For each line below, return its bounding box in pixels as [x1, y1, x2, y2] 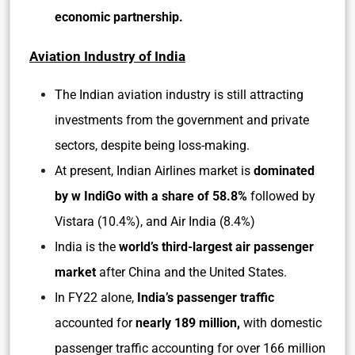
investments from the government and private [55, 113, 309, 128]
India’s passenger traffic [137, 290, 274, 305]
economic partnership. [55, 10, 183, 25]
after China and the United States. [96, 265, 287, 280]
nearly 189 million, [136, 315, 240, 330]
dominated [254, 163, 315, 178]
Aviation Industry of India [29, 48, 185, 64]
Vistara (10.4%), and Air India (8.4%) [55, 214, 255, 229]
